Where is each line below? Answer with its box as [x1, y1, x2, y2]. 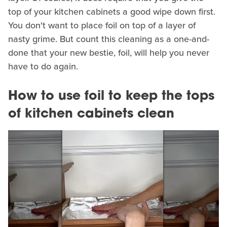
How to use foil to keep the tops [8, 90, 214, 103]
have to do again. [8, 59, 78, 73]
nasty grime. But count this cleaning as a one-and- [8, 32, 209, 46]
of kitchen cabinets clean [8, 107, 174, 121]
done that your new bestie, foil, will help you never [8, 46, 209, 59]
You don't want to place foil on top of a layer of [8, 18, 196, 32]
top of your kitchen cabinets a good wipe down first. [8, 5, 215, 18]
